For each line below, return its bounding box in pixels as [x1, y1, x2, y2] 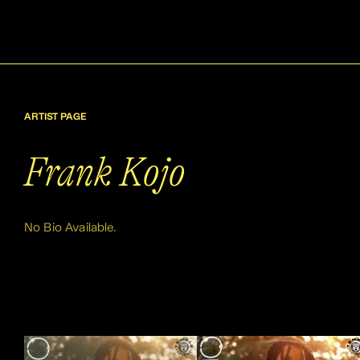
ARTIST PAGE [24, 112, 86, 122]
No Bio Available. [24, 222, 117, 234]
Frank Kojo [24, 149, 186, 195]
